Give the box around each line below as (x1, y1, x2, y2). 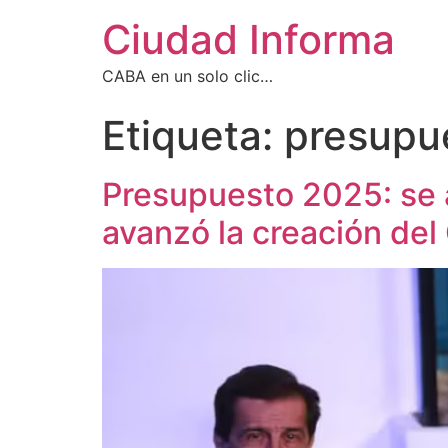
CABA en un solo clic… (102, 66, 273, 86)
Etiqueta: (102, 111, 284, 160)
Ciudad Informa (102, 15, 395, 64)
